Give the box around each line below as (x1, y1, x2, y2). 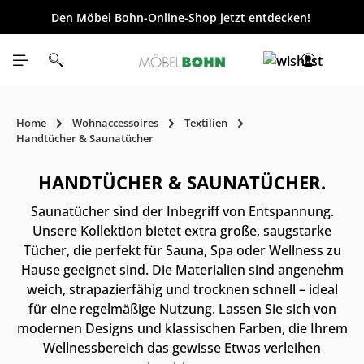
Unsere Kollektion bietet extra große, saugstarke (32, 222, 331, 240)
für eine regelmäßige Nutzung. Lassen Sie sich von (28, 300, 336, 318)
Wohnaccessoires (72, 115, 158, 130)
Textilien (184, 115, 227, 130)
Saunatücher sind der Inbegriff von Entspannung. (30, 202, 334, 220)
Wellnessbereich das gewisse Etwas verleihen (43, 339, 321, 357)
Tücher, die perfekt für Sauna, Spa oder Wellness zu (23, 241, 341, 259)
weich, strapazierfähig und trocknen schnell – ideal (26, 280, 338, 298)
